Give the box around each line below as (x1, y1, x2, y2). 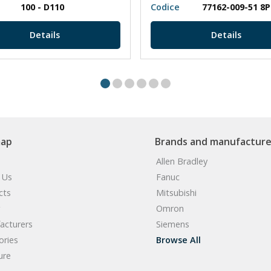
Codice (151, 1, 180, 13)
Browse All (156, 234, 201, 246)
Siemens (156, 218, 189, 230)
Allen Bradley (156, 155, 207, 168)
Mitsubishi (156, 187, 197, 199)
